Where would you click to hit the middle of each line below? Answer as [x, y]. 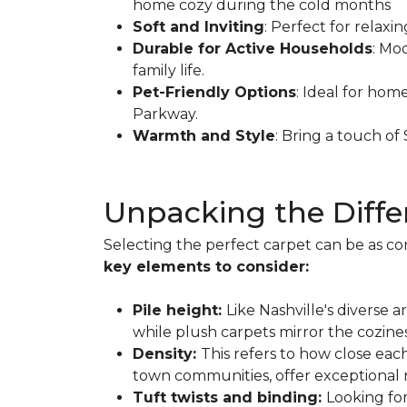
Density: [167, 354]
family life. [169, 70]
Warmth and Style [204, 136]
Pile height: [179, 310]
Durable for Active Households [253, 49]
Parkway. [165, 114]
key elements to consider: [206, 267]
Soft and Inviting [199, 27]
